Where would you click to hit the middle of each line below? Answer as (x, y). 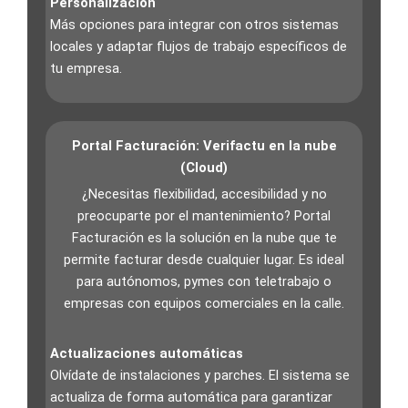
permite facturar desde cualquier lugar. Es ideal (204, 259)
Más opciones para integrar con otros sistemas (194, 25)
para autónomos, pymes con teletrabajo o (204, 281)
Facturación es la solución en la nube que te (204, 237)
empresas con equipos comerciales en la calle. (204, 303)
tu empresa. (86, 69)
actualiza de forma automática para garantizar (191, 397)
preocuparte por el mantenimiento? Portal (204, 215)
